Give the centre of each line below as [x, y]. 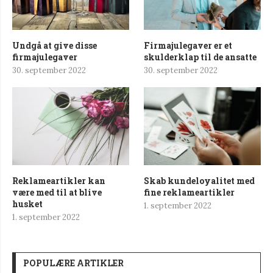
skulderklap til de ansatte [200, 57]
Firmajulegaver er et [188, 46]
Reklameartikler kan [59, 181]
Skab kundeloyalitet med [200, 181]
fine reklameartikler [190, 193]
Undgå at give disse [55, 46]
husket [27, 204]
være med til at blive [57, 193]
